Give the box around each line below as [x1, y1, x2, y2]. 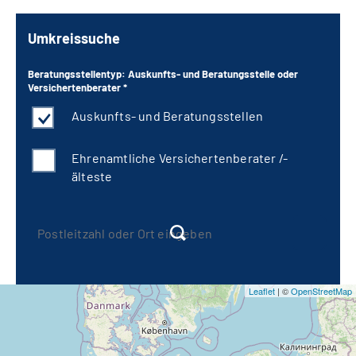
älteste [72, 168, 113, 184]
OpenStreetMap [291, 284, 352, 298]
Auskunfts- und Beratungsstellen [72, 108, 264, 124]
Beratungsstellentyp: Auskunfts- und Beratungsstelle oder [28, 68, 298, 81]
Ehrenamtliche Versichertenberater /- [72, 150, 288, 166]
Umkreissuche [28, 29, 120, 48]
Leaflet [249, 284, 275, 298]
